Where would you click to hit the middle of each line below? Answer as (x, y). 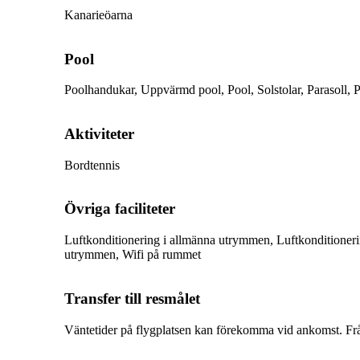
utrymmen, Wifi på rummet (133, 255)
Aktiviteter (99, 133)
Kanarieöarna (98, 14)
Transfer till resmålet (132, 298)
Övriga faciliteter (120, 209)
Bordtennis (92, 165)
